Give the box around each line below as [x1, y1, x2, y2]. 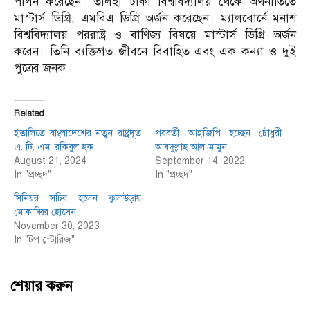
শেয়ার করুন [10, 277, 73, 295]
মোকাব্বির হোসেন [14, 206, 76, 219]
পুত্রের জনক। [14, 61, 71, 76]
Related [14, 109, 44, 119]
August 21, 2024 [14, 155, 86, 167]
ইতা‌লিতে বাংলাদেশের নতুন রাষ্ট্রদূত [14, 127, 141, 140]
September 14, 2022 [155, 155, 245, 167]
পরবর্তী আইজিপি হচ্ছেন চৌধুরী [155, 127, 282, 140]
